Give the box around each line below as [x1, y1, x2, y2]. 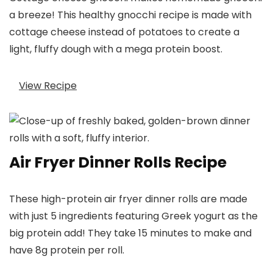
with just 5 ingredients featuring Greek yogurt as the [9, 209, 258, 224]
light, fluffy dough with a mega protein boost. [9, 42, 222, 57]
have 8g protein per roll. [9, 243, 124, 258]
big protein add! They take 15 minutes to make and [9, 226, 252, 241]
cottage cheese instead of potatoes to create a [9, 25, 239, 40]
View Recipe [19, 78, 77, 93]
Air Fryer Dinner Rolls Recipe [9, 152, 227, 174]
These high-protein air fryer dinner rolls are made [9, 192, 247, 207]
